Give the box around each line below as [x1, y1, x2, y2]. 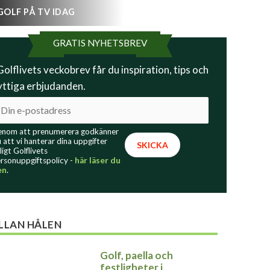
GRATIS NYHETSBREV [53, 37, 147, 48]
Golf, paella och [100, 248, 173, 262]
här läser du [75, 155, 121, 165]
